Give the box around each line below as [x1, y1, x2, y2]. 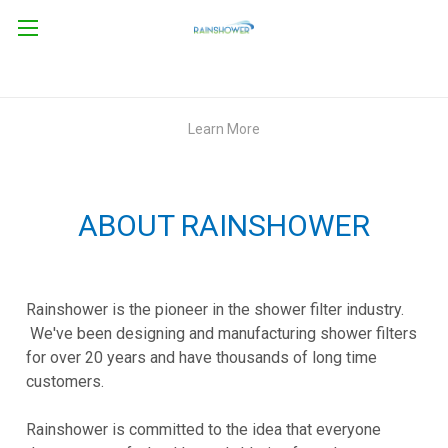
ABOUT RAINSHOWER [78, 208, 370, 243]
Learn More [188, 121, 260, 137]
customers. [25, 372, 104, 391]
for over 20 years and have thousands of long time [25, 348, 377, 367]
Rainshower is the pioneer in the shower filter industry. [25, 300, 404, 319]
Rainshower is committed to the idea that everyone [25, 420, 381, 439]
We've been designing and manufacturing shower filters [25, 324, 417, 343]
